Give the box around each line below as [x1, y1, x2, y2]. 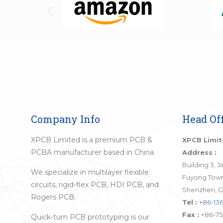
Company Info [31, 112, 100, 125]
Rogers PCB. [31, 192, 76, 202]
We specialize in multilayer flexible [31, 167, 149, 177]
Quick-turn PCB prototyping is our [31, 212, 149, 222]
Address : [182, 148, 217, 156]
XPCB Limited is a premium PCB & [31, 135, 152, 144]
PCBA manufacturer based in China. [31, 147, 155, 157]
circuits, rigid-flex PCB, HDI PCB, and [31, 180, 159, 189]
